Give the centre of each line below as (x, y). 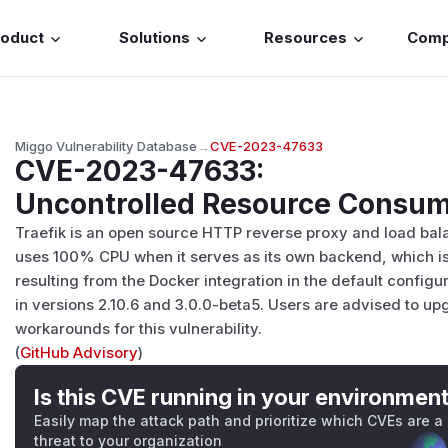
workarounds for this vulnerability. (139, 328)
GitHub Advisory (79, 352)
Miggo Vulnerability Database (106, 145)
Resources (306, 38)
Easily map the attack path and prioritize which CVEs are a (239, 420)
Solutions (154, 38)
